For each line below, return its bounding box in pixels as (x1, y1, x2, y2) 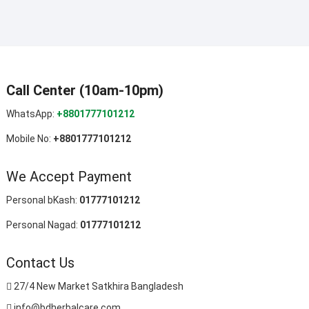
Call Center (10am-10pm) (6, 82, 163, 99)
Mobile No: (6, 133, 53, 144)
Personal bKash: (6, 195, 79, 206)
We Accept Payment (6, 168, 132, 185)
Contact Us (6, 255, 74, 271)
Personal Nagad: (6, 219, 80, 230)
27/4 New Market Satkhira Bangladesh (11, 281, 183, 292)
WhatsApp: (6, 108, 57, 119)
